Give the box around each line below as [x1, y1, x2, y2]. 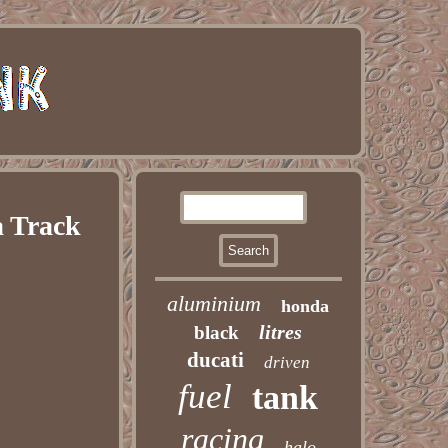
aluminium [167, 291, 262, 316]
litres [259, 321, 303, 343]
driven [263, 353, 310, 372]
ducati [186, 348, 244, 372]
